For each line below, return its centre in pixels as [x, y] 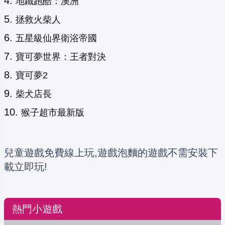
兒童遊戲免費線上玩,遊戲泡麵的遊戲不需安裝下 [111, 153]
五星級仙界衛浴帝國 [56, 38]
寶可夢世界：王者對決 [61, 57]
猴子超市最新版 [53, 113]
